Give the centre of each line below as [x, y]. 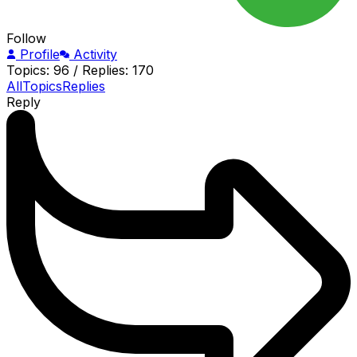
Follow [26, 38]
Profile [40, 54]
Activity [95, 54]
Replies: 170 [118, 70]
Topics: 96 [38, 70]
